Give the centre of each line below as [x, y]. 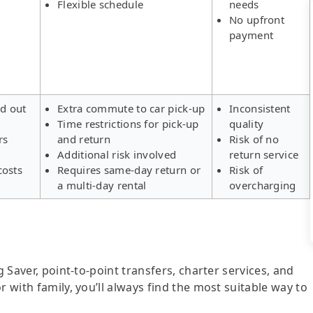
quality [247, 123]
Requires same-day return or [129, 169]
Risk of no [254, 139]
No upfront [257, 19]
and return [84, 139]
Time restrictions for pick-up [128, 123]
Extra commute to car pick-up [131, 108]
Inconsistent [260, 108]
